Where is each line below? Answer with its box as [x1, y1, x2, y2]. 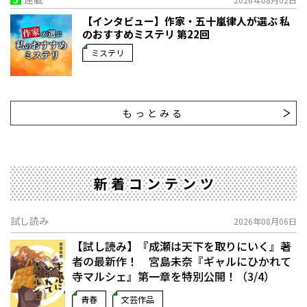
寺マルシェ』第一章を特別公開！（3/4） [72, 268, 275, 285]
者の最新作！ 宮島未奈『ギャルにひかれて [72, 253, 291, 270]
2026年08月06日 [234, 215, 297, 228]
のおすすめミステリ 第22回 [82, 27, 210, 42]
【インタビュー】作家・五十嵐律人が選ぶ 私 [82, 14, 290, 29]
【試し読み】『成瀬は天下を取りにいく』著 [72, 238, 291, 255]
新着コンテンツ [93, 173, 218, 194]
